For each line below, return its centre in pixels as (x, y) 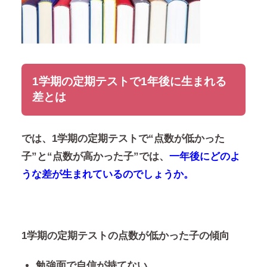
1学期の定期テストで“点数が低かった (138, 139)
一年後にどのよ (204, 157)
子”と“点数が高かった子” (80, 157)
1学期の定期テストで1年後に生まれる (129, 82)
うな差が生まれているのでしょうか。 (107, 175)
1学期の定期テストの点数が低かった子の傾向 (125, 236)
